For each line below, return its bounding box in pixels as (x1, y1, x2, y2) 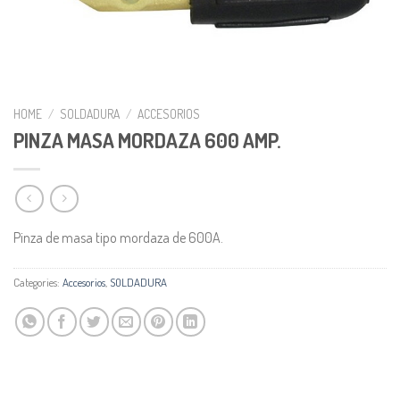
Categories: (13, 275, 62, 290)
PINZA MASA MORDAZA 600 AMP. (13, 127, 281, 153)
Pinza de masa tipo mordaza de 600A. (13, 229, 223, 247)
